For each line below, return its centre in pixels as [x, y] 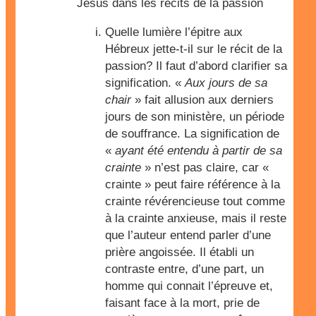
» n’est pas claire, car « [205, 168]
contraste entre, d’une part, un [184, 269]
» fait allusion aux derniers [202, 100]
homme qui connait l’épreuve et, [189, 286]
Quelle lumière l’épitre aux [174, 32]
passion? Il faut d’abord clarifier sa [196, 66]
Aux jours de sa [226, 83]
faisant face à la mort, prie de [182, 303]
